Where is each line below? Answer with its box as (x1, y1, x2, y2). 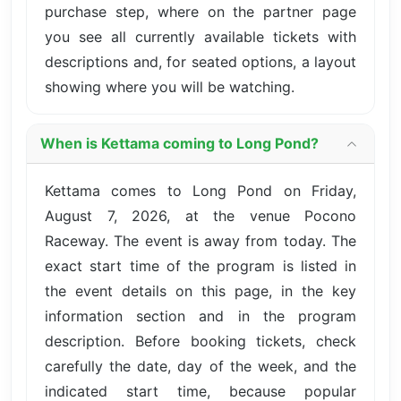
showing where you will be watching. (45, 77, 294, 96)
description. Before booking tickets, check (45, 331, 356, 350)
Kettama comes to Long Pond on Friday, (45, 181, 356, 200)
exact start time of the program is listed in (45, 256, 356, 275)
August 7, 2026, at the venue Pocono (45, 206, 356, 225)
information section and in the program (45, 306, 356, 325)
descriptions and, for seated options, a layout (45, 52, 356, 71)
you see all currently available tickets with (45, 27, 356, 46)
